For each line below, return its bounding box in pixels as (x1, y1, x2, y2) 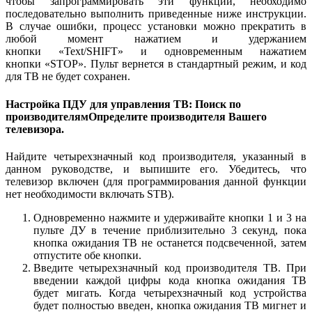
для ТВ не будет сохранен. (6, 70, 130, 83)
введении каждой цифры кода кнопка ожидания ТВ (33, 274, 306, 286)
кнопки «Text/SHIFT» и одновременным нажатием (6, 45, 306, 58)
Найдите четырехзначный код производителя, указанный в (6, 150, 306, 162)
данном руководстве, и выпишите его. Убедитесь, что (6, 162, 306, 175)
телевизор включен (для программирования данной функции (6, 175, 306, 187)
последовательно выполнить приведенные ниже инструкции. (6, 8, 306, 20)
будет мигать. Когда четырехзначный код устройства (33, 286, 306, 299)
